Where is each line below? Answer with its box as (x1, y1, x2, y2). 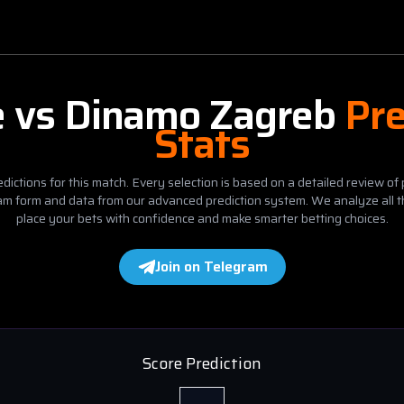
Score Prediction (142, 351, 262, 376)
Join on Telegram (154, 255, 268, 278)
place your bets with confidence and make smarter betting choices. (15, 208, 389, 228)
